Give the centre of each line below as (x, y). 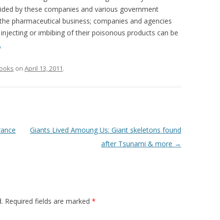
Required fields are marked (48, 201)
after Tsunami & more (137, 144)
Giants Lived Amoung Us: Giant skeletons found (105, 130)
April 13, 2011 (44, 68)
